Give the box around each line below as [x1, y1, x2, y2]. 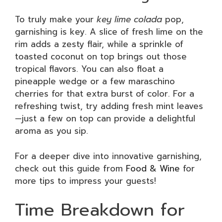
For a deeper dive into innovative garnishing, [15, 149, 202, 163]
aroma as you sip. [15, 124, 88, 137]
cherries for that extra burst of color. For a [15, 87, 194, 100]
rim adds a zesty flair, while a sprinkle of [15, 38, 183, 51]
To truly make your [15, 13, 97, 26]
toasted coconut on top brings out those [15, 50, 187, 63]
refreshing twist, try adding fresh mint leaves [15, 100, 203, 112]
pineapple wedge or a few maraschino [15, 75, 175, 88]
